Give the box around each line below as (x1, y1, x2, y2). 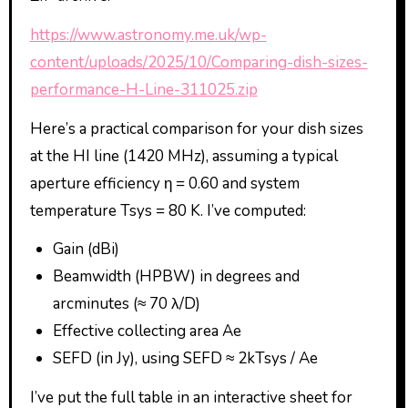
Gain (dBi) (53, 239, 120, 260)
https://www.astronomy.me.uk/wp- (29, 24, 267, 46)
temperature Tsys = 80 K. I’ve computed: (29, 199, 306, 221)
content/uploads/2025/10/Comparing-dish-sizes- (29, 51, 368, 73)
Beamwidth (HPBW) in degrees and (53, 266, 301, 288)
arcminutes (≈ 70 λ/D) (53, 293, 201, 315)
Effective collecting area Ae (53, 321, 242, 342)
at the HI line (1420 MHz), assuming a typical (29, 145, 338, 167)
